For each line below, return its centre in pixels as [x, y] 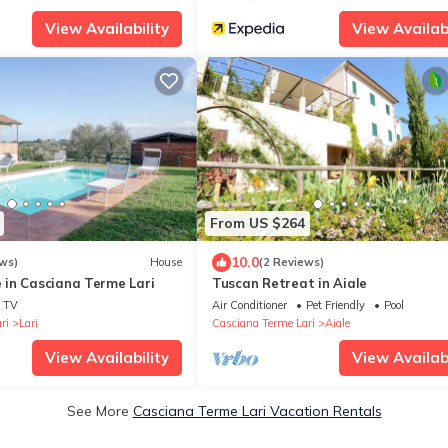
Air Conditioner [249, 304]
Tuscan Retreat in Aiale [290, 282]
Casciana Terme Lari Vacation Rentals [257, 410]
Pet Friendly [335, 304]
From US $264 [257, 223]
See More [99, 410]
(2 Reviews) [291, 262]
